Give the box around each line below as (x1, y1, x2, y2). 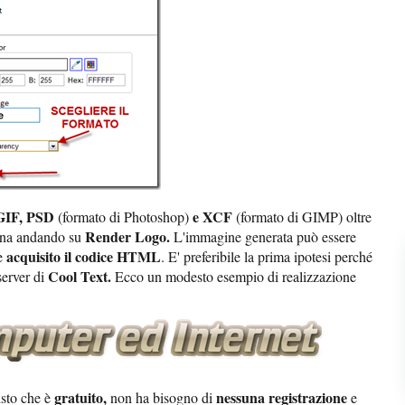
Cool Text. (48, 266, 115, 287)
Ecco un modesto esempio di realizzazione (115, 267, 356, 287)
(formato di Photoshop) (58, 207, 189, 227)
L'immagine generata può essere (174, 227, 356, 247)
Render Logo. (85, 226, 174, 248)
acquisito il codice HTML (6, 246, 161, 268)
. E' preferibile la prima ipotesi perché (161, 247, 372, 267)
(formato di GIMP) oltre (232, 207, 372, 227)
